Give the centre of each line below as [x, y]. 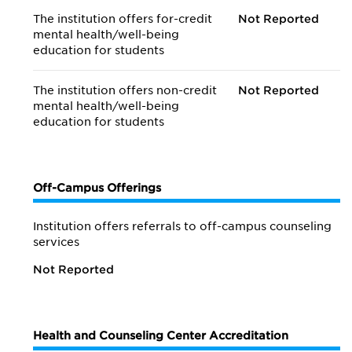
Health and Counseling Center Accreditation [161, 335]
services [56, 242]
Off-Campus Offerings [97, 188]
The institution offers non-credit [125, 90]
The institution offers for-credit [123, 19]
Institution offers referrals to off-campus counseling [182, 226]
